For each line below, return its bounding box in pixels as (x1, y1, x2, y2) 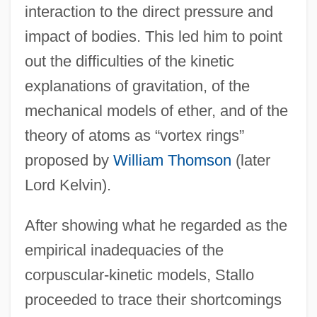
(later (231, 151, 270, 169)
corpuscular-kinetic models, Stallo (24, 265, 254, 284)
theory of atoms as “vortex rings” (24, 126, 244, 144)
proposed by (24, 151, 113, 169)
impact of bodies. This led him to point (24, 27, 282, 45)
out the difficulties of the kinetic (24, 52, 234, 70)
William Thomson (113, 151, 231, 169)
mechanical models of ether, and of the (24, 101, 288, 120)
